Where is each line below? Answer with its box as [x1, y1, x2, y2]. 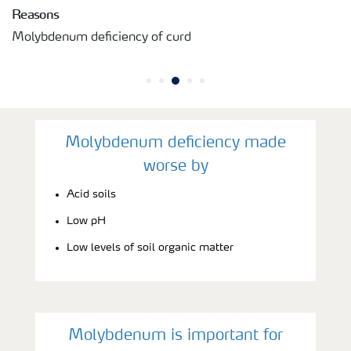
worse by [143, 158, 208, 175]
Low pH [67, 215, 106, 226]
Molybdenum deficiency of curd [12, 31, 191, 44]
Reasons [12, 5, 60, 22]
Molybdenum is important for [68, 327, 283, 344]
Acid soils [67, 188, 116, 200]
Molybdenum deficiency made [65, 135, 286, 151]
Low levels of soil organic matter [67, 241, 233, 253]
